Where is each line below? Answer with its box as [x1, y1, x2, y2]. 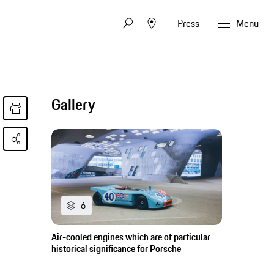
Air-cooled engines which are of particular [51, 230, 211, 245]
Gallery [51, 93, 96, 116]
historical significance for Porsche [51, 242, 182, 256]
